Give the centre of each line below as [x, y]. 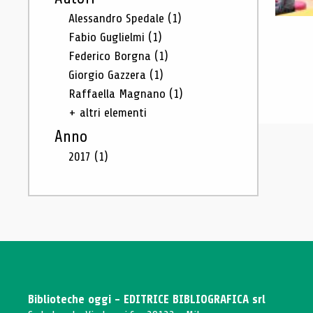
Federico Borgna [111, 56]
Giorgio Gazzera [109, 75]
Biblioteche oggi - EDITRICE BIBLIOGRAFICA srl [147, 299]
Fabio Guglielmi [108, 37]
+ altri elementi [108, 112]
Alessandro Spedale [118, 18]
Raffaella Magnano [119, 94]
